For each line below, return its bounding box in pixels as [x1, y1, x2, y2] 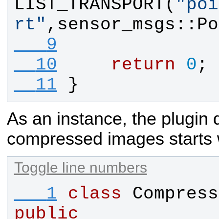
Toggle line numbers [14, 159, 147, 176]
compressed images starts [7, 129, 217, 149]
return [110, 55, 175, 75]
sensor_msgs [57, 15, 175, 35]
